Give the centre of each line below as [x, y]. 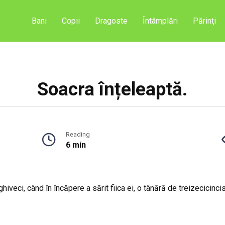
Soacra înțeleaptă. [113, 89]
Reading [78, 134]
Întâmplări [160, 21]
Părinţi [204, 21]
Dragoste [111, 21]
